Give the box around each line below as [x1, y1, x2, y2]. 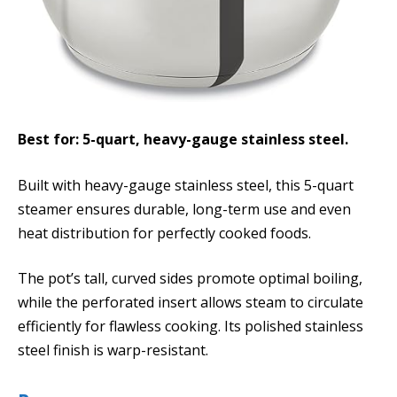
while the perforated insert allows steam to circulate [18, 292, 363, 313]
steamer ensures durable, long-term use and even [18, 198, 351, 219]
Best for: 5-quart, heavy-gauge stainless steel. [18, 129, 348, 150]
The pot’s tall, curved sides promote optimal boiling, [18, 269, 362, 289]
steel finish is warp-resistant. [18, 340, 208, 361]
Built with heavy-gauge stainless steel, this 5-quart [18, 175, 354, 195]
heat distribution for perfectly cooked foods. [18, 222, 311, 243]
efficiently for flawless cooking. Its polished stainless [18, 316, 363, 337]
